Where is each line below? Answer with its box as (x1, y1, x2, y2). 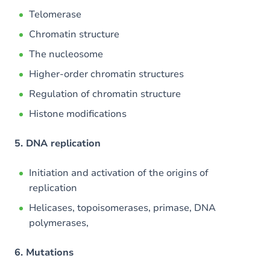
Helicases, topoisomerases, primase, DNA (29, 201, 216, 215)
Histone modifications (29, 107, 127, 121)
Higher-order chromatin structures (29, 67, 184, 81)
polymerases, (29, 216, 89, 230)
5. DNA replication (14, 137, 101, 150)
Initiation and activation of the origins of (29, 166, 209, 180)
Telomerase (29, 8, 81, 21)
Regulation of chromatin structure (29, 87, 181, 101)
